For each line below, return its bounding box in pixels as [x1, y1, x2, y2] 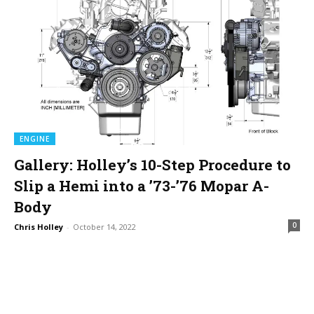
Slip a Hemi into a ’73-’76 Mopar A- [14, 176, 269, 196]
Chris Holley [14, 221, 63, 232]
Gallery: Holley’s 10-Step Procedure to [14, 155, 291, 175]
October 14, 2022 [73, 221, 136, 232]
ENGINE [20, 134, 50, 144]
